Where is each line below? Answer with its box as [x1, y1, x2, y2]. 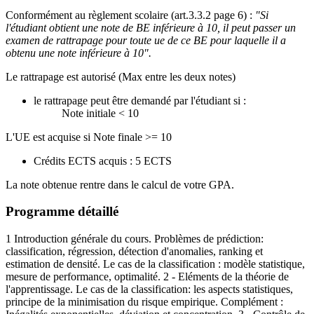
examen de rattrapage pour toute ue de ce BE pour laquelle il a [6, 34, 286, 46]
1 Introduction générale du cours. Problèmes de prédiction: [6, 233, 264, 245]
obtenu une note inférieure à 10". [6, 46, 151, 59]
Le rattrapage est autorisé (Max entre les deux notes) [6, 70, 235, 83]
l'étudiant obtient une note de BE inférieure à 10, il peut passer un [6, 21, 296, 34]
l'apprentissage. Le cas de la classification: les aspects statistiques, [6, 283, 293, 296]
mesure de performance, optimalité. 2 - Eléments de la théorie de [6, 271, 289, 283]
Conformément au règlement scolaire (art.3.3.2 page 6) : [6, 8, 255, 21]
